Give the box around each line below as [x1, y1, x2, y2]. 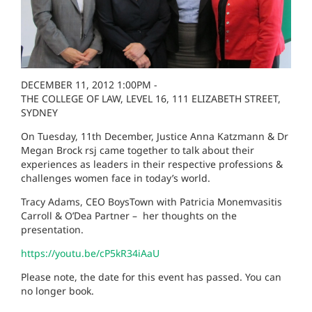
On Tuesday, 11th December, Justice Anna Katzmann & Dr [21, 129, 288, 143]
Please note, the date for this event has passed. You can [21, 270, 281, 283]
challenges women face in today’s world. [21, 171, 210, 185]
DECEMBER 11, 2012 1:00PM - [21, 77, 157, 91]
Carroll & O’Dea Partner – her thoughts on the [21, 208, 237, 222]
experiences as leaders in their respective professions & [21, 157, 283, 171]
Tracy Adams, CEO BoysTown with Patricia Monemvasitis [21, 194, 282, 208]
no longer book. [21, 283, 94, 297]
